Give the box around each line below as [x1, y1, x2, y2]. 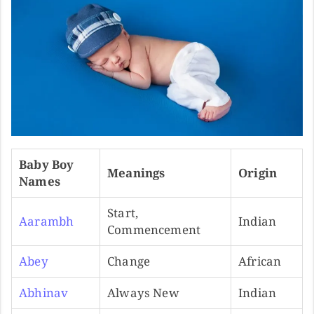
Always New [107, 284, 179, 301]
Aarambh [19, 212, 74, 229]
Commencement [107, 221, 201, 238]
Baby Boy [19, 156, 74, 172]
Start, [107, 204, 139, 221]
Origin [238, 164, 278, 181]
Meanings [107, 164, 165, 181]
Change [107, 252, 151, 269]
